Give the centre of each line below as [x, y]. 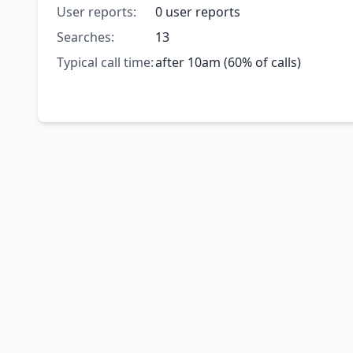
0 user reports [197, 12]
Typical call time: [105, 63]
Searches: [85, 37]
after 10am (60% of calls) [228, 63]
